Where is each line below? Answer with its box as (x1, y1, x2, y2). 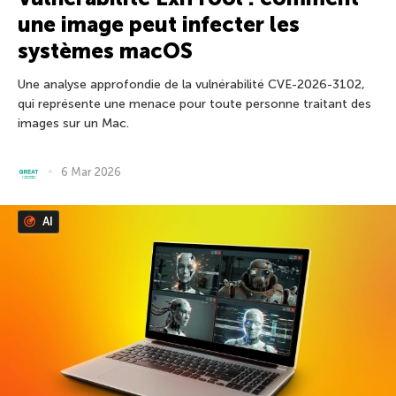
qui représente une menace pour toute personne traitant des (18, 95, 371, 111)
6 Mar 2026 (61, 164, 121, 179)
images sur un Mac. (18, 115, 129, 131)
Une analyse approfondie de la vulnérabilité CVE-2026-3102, (18, 76, 365, 92)
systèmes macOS (18, 37, 193, 64)
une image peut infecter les (18, 11, 300, 37)
